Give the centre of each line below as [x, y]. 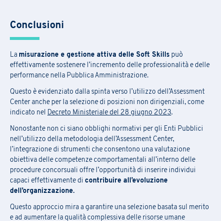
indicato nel [29, 112]
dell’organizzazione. [42, 191]
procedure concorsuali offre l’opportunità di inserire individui [103, 170]
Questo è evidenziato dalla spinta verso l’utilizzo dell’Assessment [107, 92]
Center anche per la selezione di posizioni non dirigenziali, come [107, 102]
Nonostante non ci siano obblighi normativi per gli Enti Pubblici [107, 129]
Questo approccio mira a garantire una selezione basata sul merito [110, 207]
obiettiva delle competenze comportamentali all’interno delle [103, 160]
